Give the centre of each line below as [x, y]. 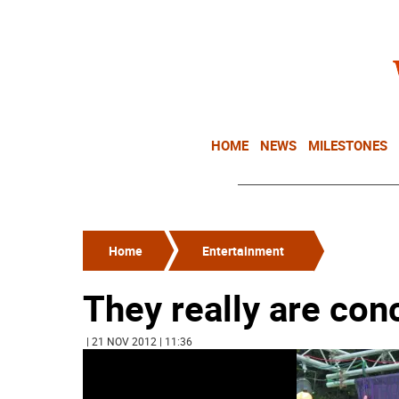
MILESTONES [348, 145]
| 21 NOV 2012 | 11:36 [139, 341]
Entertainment [243, 251]
